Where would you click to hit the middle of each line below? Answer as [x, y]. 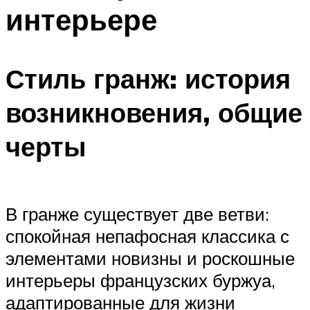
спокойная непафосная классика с [147, 236]
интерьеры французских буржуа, [140, 281]
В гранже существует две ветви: [137, 214]
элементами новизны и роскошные [150, 258]
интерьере [81, 20]
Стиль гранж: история [148, 78]
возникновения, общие [154, 112]
